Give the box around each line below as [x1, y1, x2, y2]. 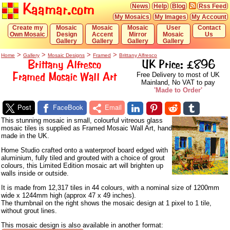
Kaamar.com [18, 1, 94, 17]
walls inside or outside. [1, 169, 69, 177]
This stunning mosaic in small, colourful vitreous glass [1, 116, 163, 124]
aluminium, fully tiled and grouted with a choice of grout [1, 154, 165, 162]
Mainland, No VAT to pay [141, 79, 215, 86]
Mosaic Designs [48, 52, 85, 58]
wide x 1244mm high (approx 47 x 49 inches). [1, 191, 136, 199]
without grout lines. [1, 206, 57, 215]
